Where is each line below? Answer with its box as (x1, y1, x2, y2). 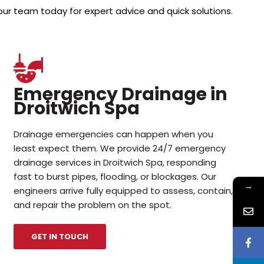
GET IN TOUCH (31, 230, 88, 242)
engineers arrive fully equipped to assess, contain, (13, 184, 233, 197)
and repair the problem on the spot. (13, 198, 171, 211)
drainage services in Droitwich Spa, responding (13, 156, 216, 169)
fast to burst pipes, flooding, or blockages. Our (13, 170, 216, 183)
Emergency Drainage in (13, 81, 227, 107)
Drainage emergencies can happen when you (13, 127, 213, 140)
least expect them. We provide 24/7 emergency (13, 141, 226, 154)
